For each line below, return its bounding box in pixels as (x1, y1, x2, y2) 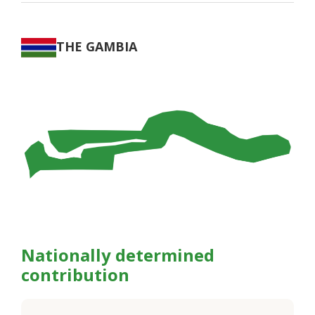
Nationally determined (21, 243, 214, 267)
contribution (21, 263, 129, 287)
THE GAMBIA (56, 38, 137, 55)
